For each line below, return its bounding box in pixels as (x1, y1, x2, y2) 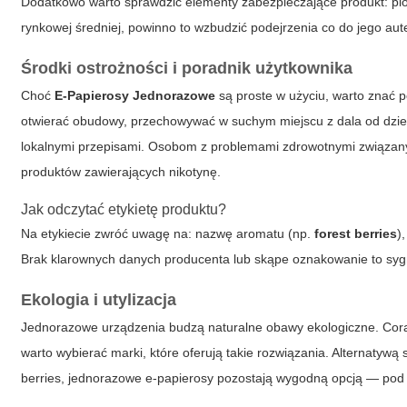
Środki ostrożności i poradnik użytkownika (21, 58, 353, 77)
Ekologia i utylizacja (21, 290, 177, 309)
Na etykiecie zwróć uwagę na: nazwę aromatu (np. (21, 225, 315, 241)
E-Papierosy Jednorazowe (55, 87, 216, 103)
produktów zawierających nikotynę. (21, 164, 222, 179)
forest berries (314, 225, 398, 241)
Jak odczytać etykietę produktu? (21, 201, 227, 217)
